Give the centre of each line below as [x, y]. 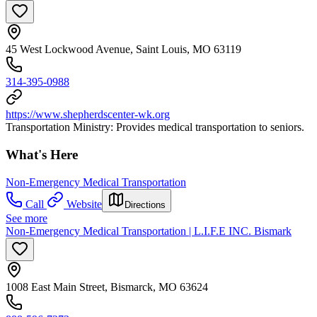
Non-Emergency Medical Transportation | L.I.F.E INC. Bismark [149, 231]
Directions [145, 204]
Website [84, 204]
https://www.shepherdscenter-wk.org [88, 115]
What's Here [42, 155]
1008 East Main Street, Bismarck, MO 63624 [107, 287]
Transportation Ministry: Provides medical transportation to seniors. [155, 127]
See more [27, 218]
